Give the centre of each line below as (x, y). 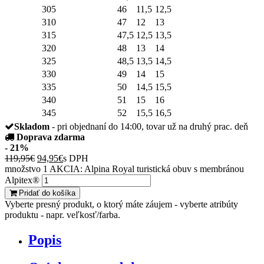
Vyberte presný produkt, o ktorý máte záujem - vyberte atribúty (121, 204)
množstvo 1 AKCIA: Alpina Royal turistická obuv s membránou (124, 169)
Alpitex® (22, 180)
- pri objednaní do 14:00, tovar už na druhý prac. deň (149, 126)
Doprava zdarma (51, 137)
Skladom (32, 126)
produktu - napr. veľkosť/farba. (62, 214)
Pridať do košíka (46, 193)
